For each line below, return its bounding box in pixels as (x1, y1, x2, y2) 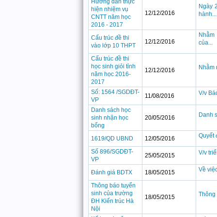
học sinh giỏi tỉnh (91, 63, 136, 70)
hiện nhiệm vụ (91, 6, 128, 13)
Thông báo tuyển (91, 182, 136, 189)
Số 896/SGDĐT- (91, 148, 133, 155)
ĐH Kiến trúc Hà (91, 198, 134, 204)
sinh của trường (91, 190, 133, 197)
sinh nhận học (91, 114, 128, 121)
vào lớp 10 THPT (91, 42, 136, 49)
